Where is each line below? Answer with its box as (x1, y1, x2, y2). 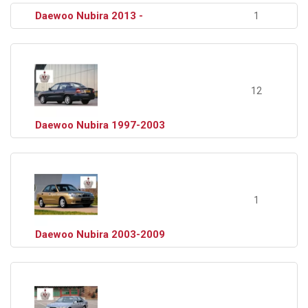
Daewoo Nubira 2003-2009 (35, 228, 166, 241)
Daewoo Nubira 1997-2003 (35, 119, 166, 131)
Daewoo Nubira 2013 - (35, 10, 144, 22)
